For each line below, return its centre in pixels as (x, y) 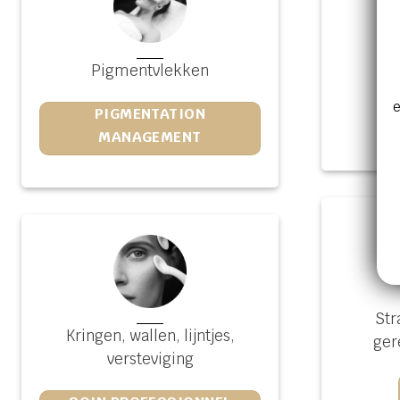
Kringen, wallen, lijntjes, (150, 336)
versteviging (150, 359)
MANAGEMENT (150, 137)
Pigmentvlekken (150, 70)
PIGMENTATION (150, 113)
